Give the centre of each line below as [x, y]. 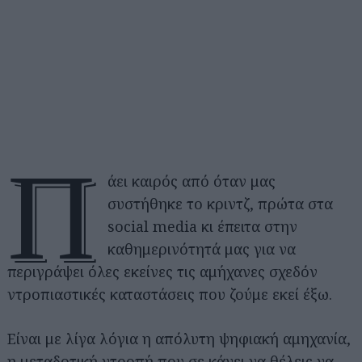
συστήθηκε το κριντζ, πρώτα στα [221, 204]
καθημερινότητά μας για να [202, 249]
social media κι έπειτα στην [203, 226]
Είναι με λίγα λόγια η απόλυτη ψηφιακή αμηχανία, [179, 339]
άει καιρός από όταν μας [192, 181]
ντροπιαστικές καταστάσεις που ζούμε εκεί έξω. [170, 294]
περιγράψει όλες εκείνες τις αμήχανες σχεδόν [162, 271]
